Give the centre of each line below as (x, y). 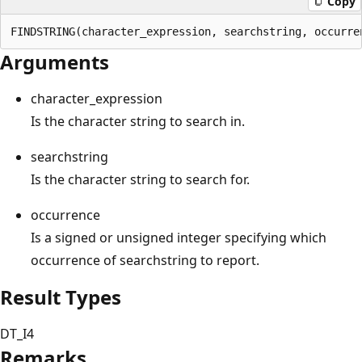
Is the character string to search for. (140, 179)
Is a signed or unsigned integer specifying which (179, 237)
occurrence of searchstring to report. (145, 260)
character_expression (97, 98)
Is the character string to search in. (138, 121)
